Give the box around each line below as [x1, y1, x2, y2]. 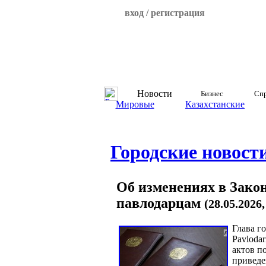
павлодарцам [116, 195, 204, 211]
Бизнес [200, 89, 223, 98]
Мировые [115, 99, 154, 109]
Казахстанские [185, 99, 245, 109]
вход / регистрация [124, 8, 205, 18]
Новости [137, 88, 172, 99]
